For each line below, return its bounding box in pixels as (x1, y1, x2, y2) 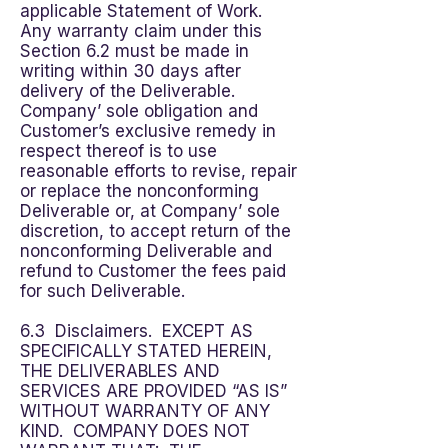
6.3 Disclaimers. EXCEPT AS (20, 321, 253, 341)
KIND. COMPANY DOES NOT (20, 421, 250, 441)
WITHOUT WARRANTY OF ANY (20, 401, 270, 421)
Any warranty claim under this (20, 21, 262, 41)
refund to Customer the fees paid (20, 261, 286, 281)
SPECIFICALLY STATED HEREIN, (20, 341, 272, 361)
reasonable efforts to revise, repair (20, 161, 297, 181)
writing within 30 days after (20, 61, 241, 81)
